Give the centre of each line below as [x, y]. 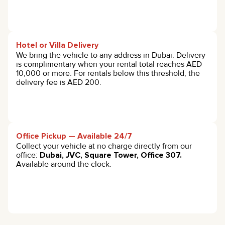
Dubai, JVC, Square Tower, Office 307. [111, 155]
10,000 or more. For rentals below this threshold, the [108, 73]
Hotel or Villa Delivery [57, 45]
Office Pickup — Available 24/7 [74, 136]
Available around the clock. [64, 164]
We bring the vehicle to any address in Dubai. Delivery [111, 55]
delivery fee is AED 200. [59, 82]
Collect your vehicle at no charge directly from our [104, 146]
